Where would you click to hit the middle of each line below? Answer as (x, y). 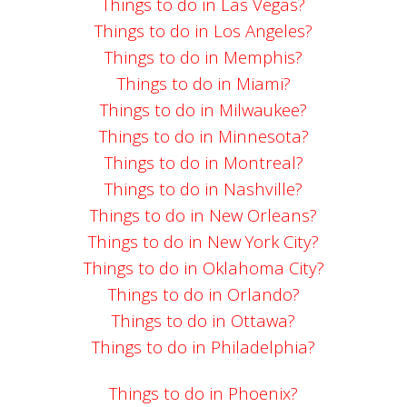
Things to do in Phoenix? (203, 393)
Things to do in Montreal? (203, 163)
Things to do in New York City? (203, 242)
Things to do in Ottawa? (203, 321)
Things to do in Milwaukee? (203, 110)
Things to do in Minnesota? (203, 136)
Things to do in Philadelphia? (203, 347)
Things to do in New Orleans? (203, 215)
